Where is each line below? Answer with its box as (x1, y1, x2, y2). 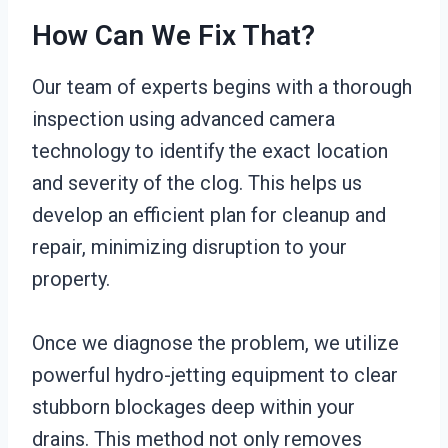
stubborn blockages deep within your (32, 395, 355, 419)
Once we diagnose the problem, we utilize (32, 331, 399, 355)
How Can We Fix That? (32, 19, 315, 52)
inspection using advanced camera (32, 107, 335, 131)
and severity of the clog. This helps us (32, 171, 362, 195)
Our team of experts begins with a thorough (32, 75, 412, 99)
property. (32, 267, 110, 291)
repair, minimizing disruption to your (32, 235, 347, 259)
